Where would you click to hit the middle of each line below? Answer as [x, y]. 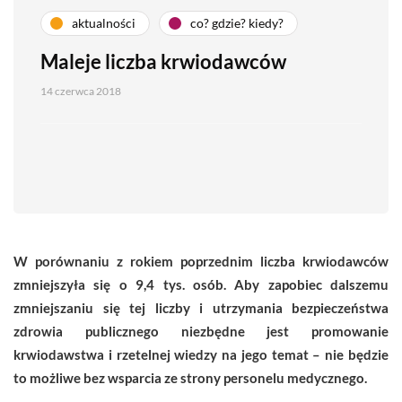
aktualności [104, 23]
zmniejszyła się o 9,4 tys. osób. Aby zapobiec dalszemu [201, 284]
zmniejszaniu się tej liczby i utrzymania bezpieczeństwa [201, 307]
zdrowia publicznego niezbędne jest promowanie [201, 331]
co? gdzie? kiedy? [237, 23]
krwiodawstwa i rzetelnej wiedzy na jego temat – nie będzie [201, 354]
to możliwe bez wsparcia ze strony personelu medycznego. [190, 377]
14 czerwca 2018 [81, 91]
